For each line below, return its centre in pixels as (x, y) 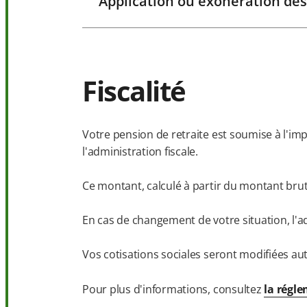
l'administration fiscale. (140, 151)
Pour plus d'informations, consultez (173, 289)
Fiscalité (134, 90)
